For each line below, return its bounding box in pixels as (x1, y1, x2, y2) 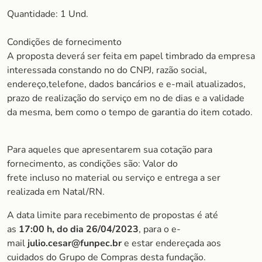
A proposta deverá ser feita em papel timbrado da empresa (7, 50, 255, 63)
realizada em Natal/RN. (7, 185, 105, 198)
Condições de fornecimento (7, 36, 122, 49)
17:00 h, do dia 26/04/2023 (19, 223, 139, 236)
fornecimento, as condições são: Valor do (7, 157, 178, 170)
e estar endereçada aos (122, 237, 221, 250)
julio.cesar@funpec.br (27, 237, 122, 250)
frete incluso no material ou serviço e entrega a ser (7, 171, 220, 184)
